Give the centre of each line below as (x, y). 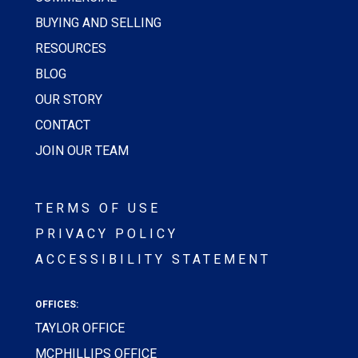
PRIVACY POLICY (107, 234)
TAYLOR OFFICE (80, 328)
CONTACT (63, 125)
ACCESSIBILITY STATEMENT (153, 260)
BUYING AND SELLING (98, 23)
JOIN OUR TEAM (84, 151)
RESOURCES (71, 49)
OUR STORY (69, 100)
